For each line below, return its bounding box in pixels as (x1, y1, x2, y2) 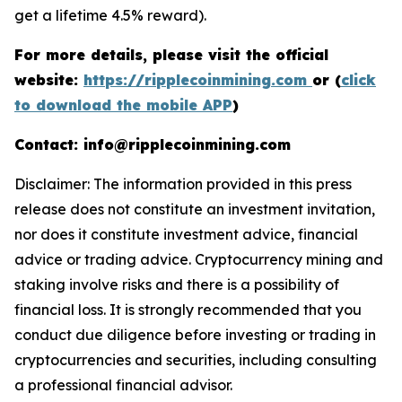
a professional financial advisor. (14, 376, 232, 395)
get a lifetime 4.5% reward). (14, 6, 206, 25)
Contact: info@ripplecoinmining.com (14, 135, 291, 154)
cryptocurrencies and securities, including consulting (14, 351, 377, 370)
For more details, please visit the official (14, 46, 328, 65)
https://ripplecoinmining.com (83, 71, 312, 90)
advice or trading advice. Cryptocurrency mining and (14, 250, 383, 269)
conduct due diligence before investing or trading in (14, 326, 376, 345)
